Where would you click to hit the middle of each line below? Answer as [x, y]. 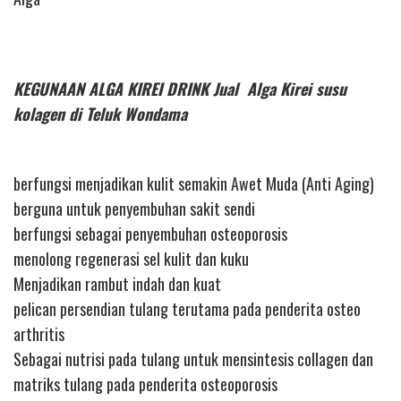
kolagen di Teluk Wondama [100, 113]
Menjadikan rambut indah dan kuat [117, 284]
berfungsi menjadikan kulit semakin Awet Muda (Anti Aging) [194, 184]
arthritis [39, 334]
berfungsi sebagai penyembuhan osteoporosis [150, 234]
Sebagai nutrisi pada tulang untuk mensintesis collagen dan [193, 359]
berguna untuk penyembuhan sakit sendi [134, 209]
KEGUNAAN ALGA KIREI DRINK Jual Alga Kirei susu [180, 88]
